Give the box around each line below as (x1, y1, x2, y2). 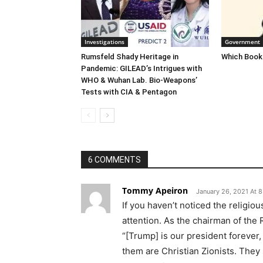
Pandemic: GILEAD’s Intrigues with (81, 63, 202, 73)
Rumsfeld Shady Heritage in (81, 52, 178, 61)
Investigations (85, 37, 124, 46)
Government (225, 37, 260, 46)
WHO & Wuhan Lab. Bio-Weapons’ (81, 75, 197, 85)
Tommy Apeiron (122, 184, 188, 196)
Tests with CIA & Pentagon (81, 87, 177, 96)
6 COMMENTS (88, 154, 141, 164)
